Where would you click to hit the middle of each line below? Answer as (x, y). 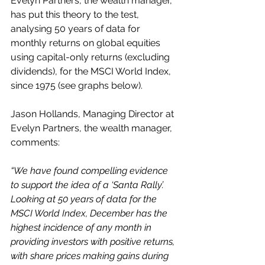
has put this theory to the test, (76, 14)
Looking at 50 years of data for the (85, 199)
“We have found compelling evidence (91, 171)
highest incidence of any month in (82, 227)
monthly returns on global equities (87, 43)
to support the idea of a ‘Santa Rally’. (88, 185)
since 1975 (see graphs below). (79, 85)
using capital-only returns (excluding (91, 57)
